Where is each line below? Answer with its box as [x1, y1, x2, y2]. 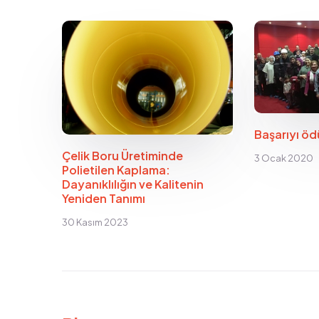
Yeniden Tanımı [62, 190, 145, 206]
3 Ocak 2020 [253, 152, 313, 164]
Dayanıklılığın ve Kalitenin [62, 176, 204, 192]
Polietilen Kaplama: [62, 162, 170, 177]
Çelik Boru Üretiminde [62, 147, 183, 163]
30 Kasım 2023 [62, 216, 128, 228]
